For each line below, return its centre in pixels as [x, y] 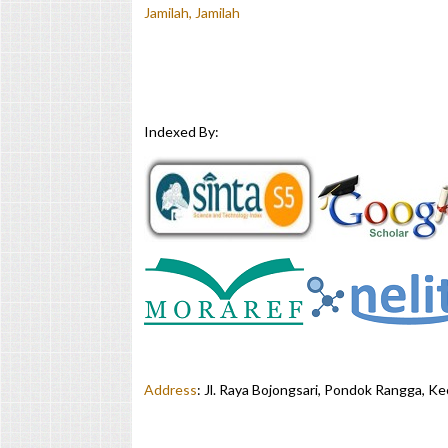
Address [170, 390]
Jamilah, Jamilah [192, 13]
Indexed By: [181, 132]
